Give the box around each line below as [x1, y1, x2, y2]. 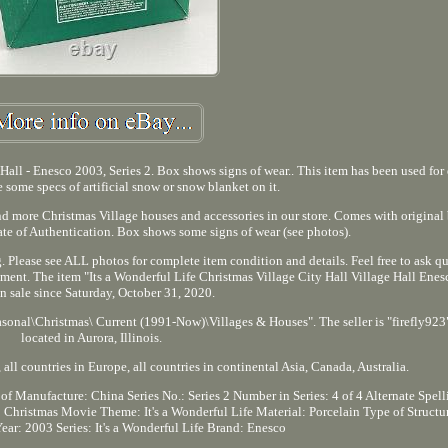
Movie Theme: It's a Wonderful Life [60, 403, 253, 419]
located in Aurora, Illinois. [21, 329, 163, 345]
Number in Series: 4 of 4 [232, 387, 363, 403]
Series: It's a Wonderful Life [56, 419, 205, 435]
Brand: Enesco [207, 419, 287, 435]
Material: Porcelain [255, 403, 360, 419]
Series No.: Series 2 [126, 387, 230, 403]
